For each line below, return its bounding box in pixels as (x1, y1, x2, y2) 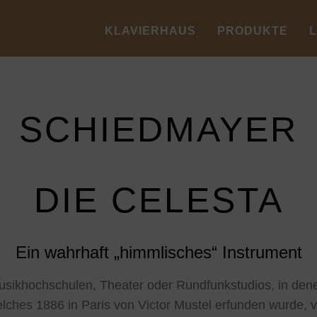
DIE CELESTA (33, 180, 284, 220)
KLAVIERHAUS (105, 25, 196, 37)
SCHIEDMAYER (19, 110, 298, 149)
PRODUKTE (217, 25, 288, 37)
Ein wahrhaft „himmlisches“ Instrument (15, 243, 302, 262)
